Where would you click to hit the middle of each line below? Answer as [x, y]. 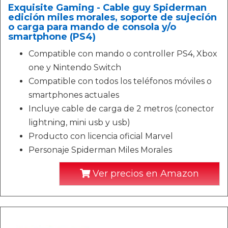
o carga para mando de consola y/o [92, 27]
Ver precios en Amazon [145, 174]
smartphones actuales [74, 95]
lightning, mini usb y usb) [79, 122]
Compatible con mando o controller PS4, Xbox [123, 54]
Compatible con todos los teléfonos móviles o [120, 81]
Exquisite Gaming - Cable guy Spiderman [107, 8]
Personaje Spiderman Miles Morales [100, 150]
